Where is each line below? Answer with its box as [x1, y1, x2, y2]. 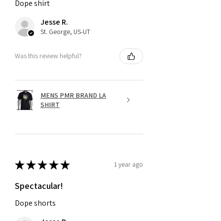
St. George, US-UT [40, 27, 90, 36]
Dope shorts [15, 197, 56, 208]
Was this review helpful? [15, 51, 82, 61]
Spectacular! [15, 180, 63, 191]
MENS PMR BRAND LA [40, 90, 106, 100]
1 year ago [114, 160, 143, 169]
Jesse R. [40, 16, 68, 27]
